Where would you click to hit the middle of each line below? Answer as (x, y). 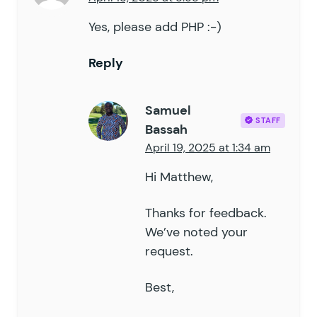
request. (169, 252)
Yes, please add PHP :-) (155, 27)
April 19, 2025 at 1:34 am (208, 148)
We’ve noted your (196, 232)
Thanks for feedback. (206, 213)
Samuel (168, 111)
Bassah (166, 130)
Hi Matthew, (179, 177)
